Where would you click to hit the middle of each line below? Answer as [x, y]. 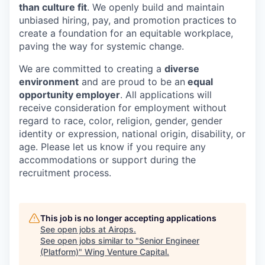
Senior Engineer [169, 241]
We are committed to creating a [92, 69]
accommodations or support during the [107, 160]
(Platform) [59, 252]
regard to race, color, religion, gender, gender [121, 121]
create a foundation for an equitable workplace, [126, 33]
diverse [182, 69]
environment [49, 82]
